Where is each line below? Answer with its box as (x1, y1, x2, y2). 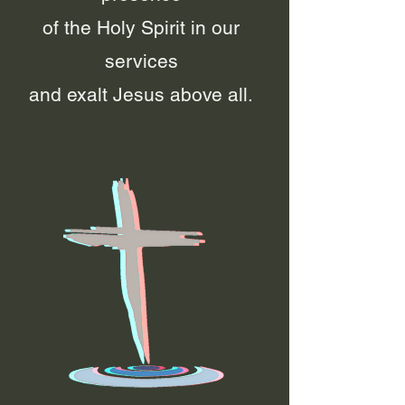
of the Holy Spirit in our (42, 16, 240, 39)
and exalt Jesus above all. (29, 83, 253, 106)
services (104, 50, 178, 72)
